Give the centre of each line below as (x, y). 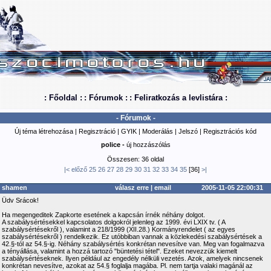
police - (113, 145)
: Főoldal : (63, 98)
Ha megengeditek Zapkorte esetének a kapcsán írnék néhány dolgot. (103, 215)
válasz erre (132, 188)
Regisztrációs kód (230, 131)
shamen (15, 188)
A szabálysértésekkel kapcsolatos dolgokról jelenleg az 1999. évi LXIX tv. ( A (114, 222)
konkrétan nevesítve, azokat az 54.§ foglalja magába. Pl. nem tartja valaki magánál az (127, 266)
